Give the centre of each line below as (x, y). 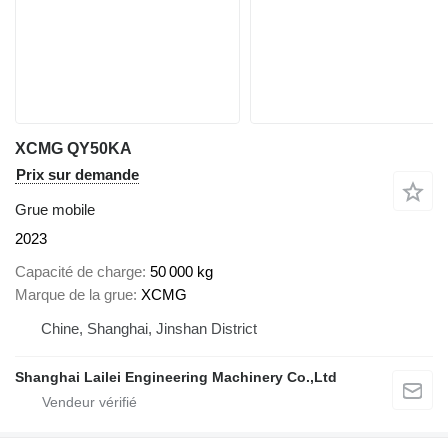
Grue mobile (55, 210)
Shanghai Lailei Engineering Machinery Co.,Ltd (176, 376)
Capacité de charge (78, 271)
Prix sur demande (77, 175)
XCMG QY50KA (73, 149)
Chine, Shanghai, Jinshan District (149, 328)
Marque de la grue (74, 294)
